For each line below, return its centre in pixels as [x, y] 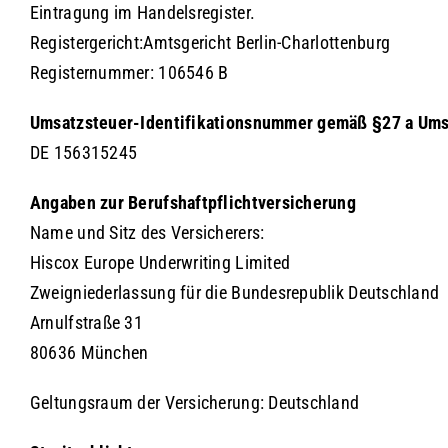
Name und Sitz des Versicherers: [147, 232]
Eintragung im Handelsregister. [142, 12]
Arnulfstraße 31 [86, 322]
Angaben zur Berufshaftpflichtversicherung [193, 202]
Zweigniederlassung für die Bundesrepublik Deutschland [234, 292]
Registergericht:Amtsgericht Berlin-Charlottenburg [210, 42]
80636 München [89, 352]
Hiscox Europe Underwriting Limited [160, 262]
